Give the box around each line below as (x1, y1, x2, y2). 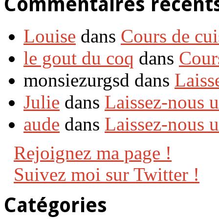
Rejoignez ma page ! (14, 142, 172, 164)
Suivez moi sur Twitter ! (14, 164, 199, 185)
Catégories (4, 194, 107, 218)
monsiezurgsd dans (23, 69, 175, 91)
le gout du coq (23, 47, 134, 69)
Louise (23, 25, 76, 47)
